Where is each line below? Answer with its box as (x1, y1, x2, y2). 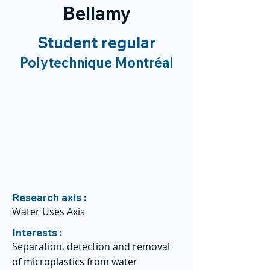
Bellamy (62, 2, 131, 25)
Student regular (37, 33, 156, 52)
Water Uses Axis (12, 205, 85, 218)
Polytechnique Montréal (19, 54, 174, 71)
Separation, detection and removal (12, 240, 170, 253)
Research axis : (12, 191, 86, 204)
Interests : (12, 226, 62, 239)
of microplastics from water (12, 255, 137, 268)
